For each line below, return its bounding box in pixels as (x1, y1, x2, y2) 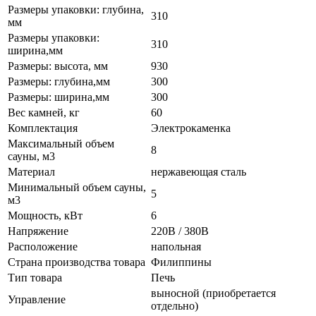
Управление (8, 293, 66, 305)
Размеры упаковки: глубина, (8, 3, 144, 16)
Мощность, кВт (8, 209, 83, 221)
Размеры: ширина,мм (8, 90, 109, 103)
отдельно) (151, 299, 198, 312)
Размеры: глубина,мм (8, 75, 110, 87)
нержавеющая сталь (151, 165, 246, 178)
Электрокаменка (151, 121, 231, 134)
